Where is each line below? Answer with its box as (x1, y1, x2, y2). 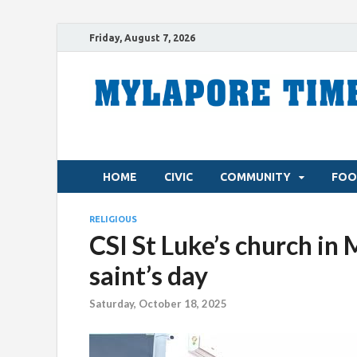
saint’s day (89, 260, 208, 291)
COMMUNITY (220, 170, 291, 183)
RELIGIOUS (89, 214, 137, 224)
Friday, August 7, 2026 (89, 32, 195, 43)
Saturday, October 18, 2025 (89, 297, 227, 311)
